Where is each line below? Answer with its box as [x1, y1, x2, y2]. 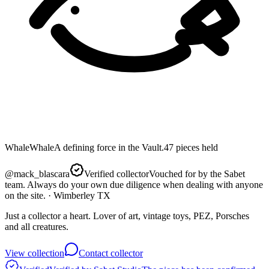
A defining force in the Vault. [54, 142, 164, 153]
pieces [176, 142, 199, 153]
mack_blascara [14, 168, 70, 179]
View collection [5, 247, 64, 258]
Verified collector [84, 168, 149, 179]
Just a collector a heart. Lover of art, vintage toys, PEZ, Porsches [5, 210, 249, 221]
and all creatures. [5, 221, 68, 232]
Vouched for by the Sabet [149, 168, 245, 179]
